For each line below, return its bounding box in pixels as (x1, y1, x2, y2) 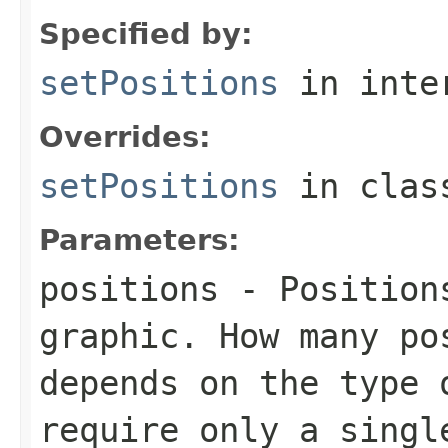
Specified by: (39, 16, 253, 51)
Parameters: (39, 222, 240, 257)
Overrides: (39, 119, 211, 154)
